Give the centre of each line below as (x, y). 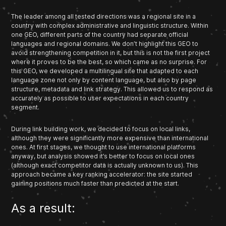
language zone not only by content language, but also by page (104, 80)
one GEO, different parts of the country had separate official (100, 34)
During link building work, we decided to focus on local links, (101, 129)
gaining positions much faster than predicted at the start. (95, 183)
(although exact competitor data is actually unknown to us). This (105, 165)
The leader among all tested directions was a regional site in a (104, 16)
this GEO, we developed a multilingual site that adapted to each (105, 71)
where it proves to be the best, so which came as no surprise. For (109, 62)
